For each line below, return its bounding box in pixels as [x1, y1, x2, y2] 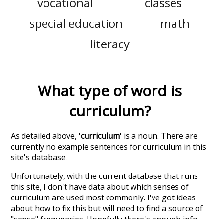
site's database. [11, 152, 67, 163]
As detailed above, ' [11, 131, 81, 142]
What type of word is [37, 81, 182, 101]
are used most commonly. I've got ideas [50, 192, 196, 203]
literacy [89, 35, 130, 52]
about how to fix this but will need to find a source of [11, 203, 203, 214]
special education [29, 15, 123, 31]
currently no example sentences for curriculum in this [11, 141, 207, 153]
